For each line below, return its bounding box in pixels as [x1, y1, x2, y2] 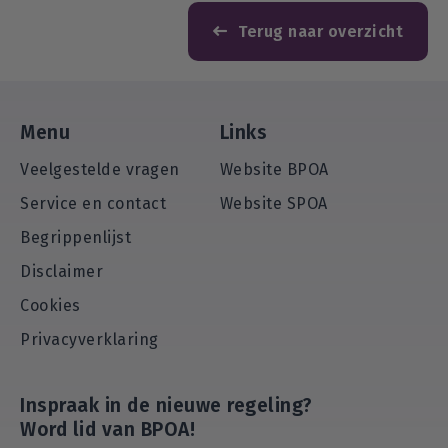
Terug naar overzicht [238, 21, 403, 41]
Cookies [20, 296, 81, 315]
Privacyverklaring [20, 330, 159, 349]
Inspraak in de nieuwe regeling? [20, 394, 313, 417]
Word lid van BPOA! [20, 418, 195, 441]
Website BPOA [219, 160, 329, 179]
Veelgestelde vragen [20, 160, 180, 179]
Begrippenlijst [20, 228, 131, 247]
